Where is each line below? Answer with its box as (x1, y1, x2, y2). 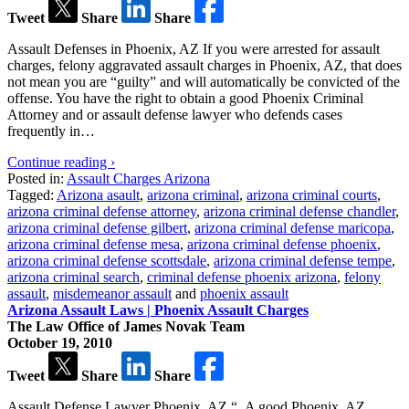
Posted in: (7, 170, 64, 186)
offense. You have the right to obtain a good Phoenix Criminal (7, 89, 363, 106)
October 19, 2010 (7, 334, 112, 351)
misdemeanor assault (53, 285, 172, 301)
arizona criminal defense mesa (7, 236, 180, 252)
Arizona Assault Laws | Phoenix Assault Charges (7, 301, 309, 318)
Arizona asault (57, 186, 140, 203)
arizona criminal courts (246, 186, 377, 203)
